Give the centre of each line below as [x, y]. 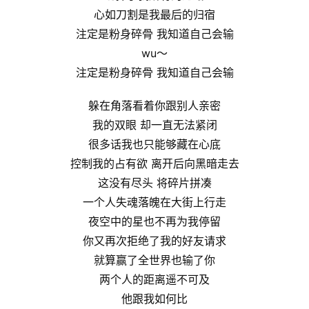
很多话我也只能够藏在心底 [154, 144]
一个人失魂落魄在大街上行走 [154, 202]
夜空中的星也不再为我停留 [154, 222]
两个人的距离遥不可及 [154, 280]
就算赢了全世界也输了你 [154, 260]
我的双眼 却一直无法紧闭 [154, 125]
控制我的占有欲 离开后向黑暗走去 [154, 164]
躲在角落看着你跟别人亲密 [154, 106]
